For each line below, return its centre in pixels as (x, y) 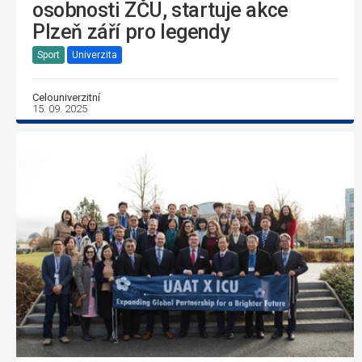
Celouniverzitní (66, 97)
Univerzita (95, 55)
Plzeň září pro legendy (131, 32)
